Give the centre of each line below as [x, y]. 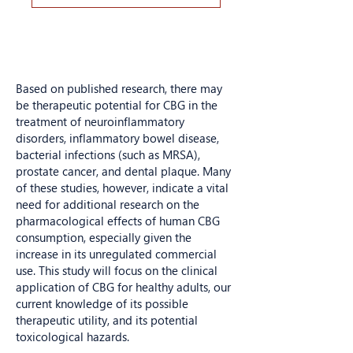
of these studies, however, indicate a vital [122, 188]
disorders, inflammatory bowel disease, [117, 138]
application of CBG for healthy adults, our [123, 287]
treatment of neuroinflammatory [100, 121]
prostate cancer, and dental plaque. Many [123, 171]
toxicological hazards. [72, 336]
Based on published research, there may [119, 88]
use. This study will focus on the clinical [117, 270]
